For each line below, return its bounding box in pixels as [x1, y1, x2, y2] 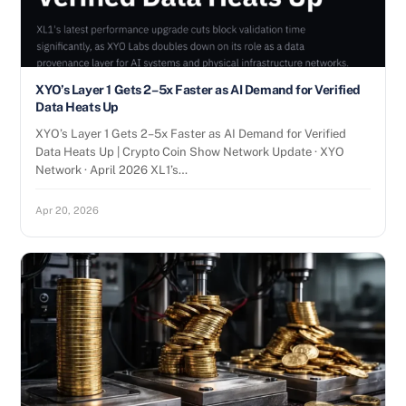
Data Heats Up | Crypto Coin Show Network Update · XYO [35, 145, 345, 159]
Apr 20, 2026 [35, 205, 100, 216]
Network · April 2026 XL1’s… [35, 163, 188, 177]
